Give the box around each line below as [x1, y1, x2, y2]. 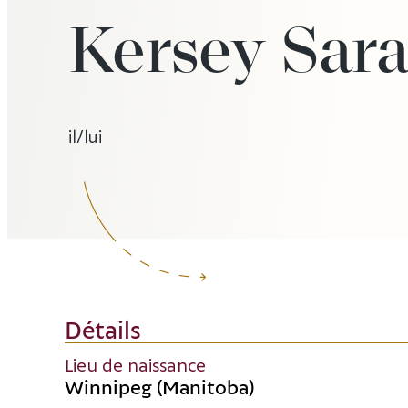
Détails [65, 314, 142, 344]
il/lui [68, 125, 103, 147]
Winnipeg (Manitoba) [65, 374, 255, 399]
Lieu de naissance [65, 353, 207, 376]
